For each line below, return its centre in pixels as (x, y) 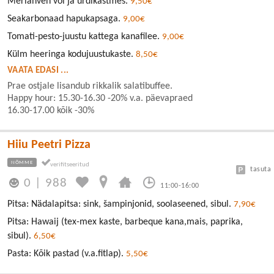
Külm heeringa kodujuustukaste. (72, 54)
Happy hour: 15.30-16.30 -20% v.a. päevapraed (100, 98)
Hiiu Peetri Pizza (49, 145)
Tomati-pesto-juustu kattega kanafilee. (85, 36)
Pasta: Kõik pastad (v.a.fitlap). (67, 254)
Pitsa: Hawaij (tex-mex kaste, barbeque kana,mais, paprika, (125, 222)
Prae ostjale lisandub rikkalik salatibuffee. (90, 86)
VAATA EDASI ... (38, 70)
